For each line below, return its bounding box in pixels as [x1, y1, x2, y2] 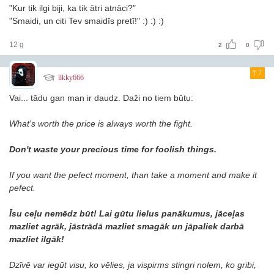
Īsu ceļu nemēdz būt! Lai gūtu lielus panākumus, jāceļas [9, 209, 245, 218]
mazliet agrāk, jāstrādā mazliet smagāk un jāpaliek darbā [9, 221, 244, 231]
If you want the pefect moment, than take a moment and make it [9, 170, 257, 180]
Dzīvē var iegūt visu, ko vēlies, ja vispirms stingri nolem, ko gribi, [9, 260, 256, 270]
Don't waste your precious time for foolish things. [9, 144, 217, 154]
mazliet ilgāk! [9, 234, 64, 244]
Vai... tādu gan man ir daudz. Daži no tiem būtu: [9, 93, 193, 103]
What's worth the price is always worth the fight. [9, 119, 193, 128]
